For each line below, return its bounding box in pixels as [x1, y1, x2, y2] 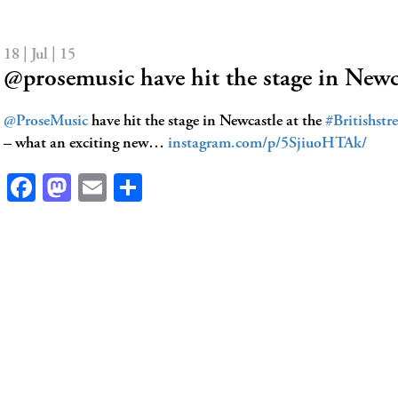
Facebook [36, 173, 140, 202]
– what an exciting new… [4, 136, 168, 152]
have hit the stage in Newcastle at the [88, 114, 325, 130]
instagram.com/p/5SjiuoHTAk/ [168, 136, 367, 152]
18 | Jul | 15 [4, 47, 76, 63]
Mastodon [71, 173, 185, 202]
